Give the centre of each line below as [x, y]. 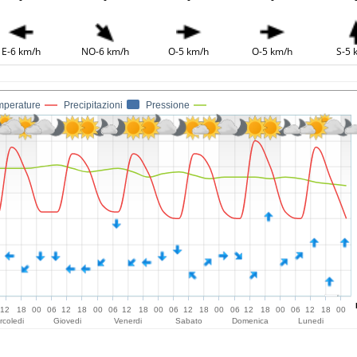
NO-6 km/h [105, 51]
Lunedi [311, 320]
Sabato [189, 320]
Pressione [168, 105]
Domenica [250, 320]
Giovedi [67, 320]
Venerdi [128, 320]
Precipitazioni [93, 105]
